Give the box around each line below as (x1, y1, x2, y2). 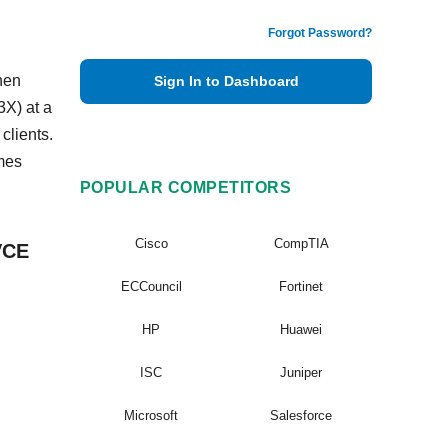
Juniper (280, 365, 322, 380)
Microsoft (124, 408, 178, 423)
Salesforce (270, 408, 332, 423)
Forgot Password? (268, 26, 372, 40)
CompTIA (273, 236, 329, 251)
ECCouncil (120, 279, 182, 294)
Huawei (280, 322, 322, 337)
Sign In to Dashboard (153, 73, 299, 89)
